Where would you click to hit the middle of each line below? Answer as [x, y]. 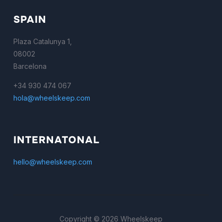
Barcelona [30, 66]
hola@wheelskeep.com [52, 98]
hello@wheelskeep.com [53, 162]
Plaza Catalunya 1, [42, 41]
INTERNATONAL [56, 140]
